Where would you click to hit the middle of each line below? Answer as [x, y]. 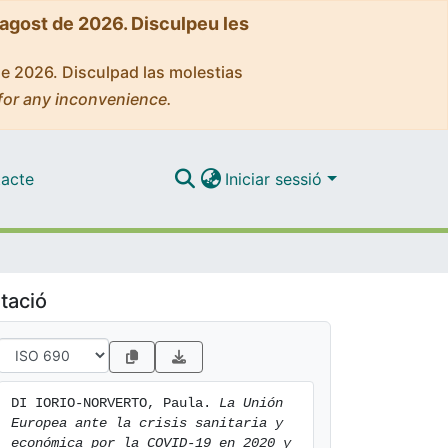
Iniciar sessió [276, 178]
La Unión [251, 403]
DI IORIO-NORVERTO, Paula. [115, 403]
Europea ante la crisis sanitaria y [147, 423]
